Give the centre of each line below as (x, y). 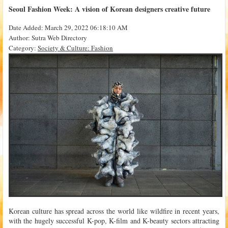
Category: (23, 48)
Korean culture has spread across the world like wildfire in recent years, (114, 211)
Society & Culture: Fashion (75, 48)
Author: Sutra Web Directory (48, 38)
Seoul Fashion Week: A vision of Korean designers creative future (109, 9)
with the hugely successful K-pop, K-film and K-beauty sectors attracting (114, 220)
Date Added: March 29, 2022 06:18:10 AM (68, 27)
